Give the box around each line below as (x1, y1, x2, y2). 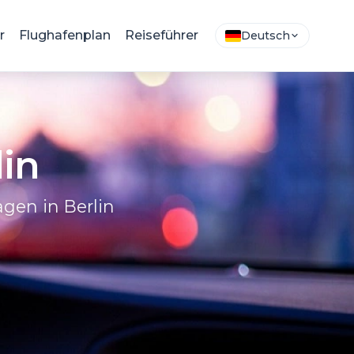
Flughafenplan (19, 28, 111, 43)
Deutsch (241, 28, 290, 43)
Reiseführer (125, 28, 198, 43)
